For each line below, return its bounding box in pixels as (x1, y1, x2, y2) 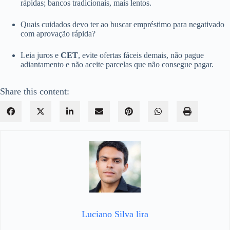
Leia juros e (21, 50, 61, 60)
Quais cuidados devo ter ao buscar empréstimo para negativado (21, 20, 224, 29)
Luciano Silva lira (82, 208, 148, 219)
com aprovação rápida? (21, 29, 95, 38)
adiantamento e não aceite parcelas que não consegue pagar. (21, 60, 214, 69)
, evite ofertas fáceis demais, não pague (78, 50, 204, 60)
